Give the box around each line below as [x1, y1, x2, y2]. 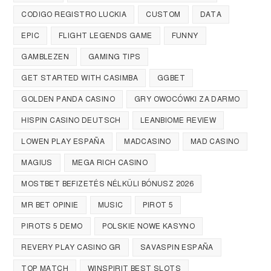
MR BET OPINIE [21, 201, 79, 210]
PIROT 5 [142, 201, 174, 210]
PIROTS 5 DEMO [21, 222, 83, 231]
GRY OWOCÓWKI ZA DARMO [134, 95, 240, 104]
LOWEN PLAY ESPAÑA [21, 137, 105, 146]
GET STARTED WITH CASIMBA [21, 74, 139, 83]
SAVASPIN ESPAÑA [140, 243, 214, 252]
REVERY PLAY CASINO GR [21, 243, 121, 252]
